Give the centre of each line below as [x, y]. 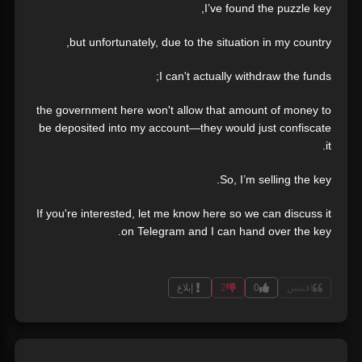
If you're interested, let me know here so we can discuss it [184, 214]
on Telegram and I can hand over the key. [226, 232]
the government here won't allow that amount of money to [184, 110]
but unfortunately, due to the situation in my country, [200, 42]
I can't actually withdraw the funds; [245, 76]
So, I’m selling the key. [276, 180]
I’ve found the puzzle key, [268, 8]
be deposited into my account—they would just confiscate [185, 128]
